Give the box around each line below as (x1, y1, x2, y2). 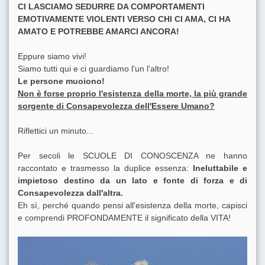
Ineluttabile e (193, 163, 247, 173)
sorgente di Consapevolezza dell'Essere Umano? (18, 101, 215, 111)
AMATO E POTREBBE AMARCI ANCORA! (18, 26, 179, 36)
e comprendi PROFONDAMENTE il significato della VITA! (18, 212, 231, 222)
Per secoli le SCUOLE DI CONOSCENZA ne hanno (18, 150, 247, 160)
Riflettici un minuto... (18, 125, 93, 135)
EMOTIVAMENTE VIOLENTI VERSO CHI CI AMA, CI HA (18, 14, 230, 24)
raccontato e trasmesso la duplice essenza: (18, 163, 193, 173)
